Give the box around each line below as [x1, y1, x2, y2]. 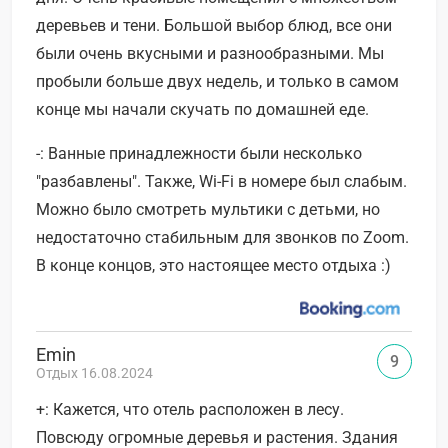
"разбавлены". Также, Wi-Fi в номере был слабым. [36, 171, 407, 191]
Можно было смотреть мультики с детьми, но [36, 199, 380, 219]
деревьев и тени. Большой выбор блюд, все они [36, 15, 392, 35]
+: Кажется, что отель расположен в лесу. [36, 399, 344, 419]
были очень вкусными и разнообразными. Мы [36, 43, 384, 63]
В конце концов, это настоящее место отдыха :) [36, 255, 391, 275]
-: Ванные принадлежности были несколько [36, 143, 362, 163]
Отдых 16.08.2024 [36, 364, 153, 381]
